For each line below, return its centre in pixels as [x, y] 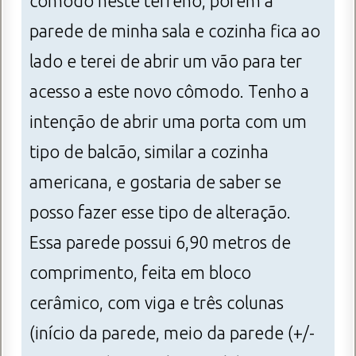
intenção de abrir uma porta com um [168, 122]
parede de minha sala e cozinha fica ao [175, 31]
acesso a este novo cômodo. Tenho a [169, 92]
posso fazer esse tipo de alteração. [160, 213]
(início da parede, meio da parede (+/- [172, 333]
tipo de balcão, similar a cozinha [149, 152]
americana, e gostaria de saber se [155, 182]
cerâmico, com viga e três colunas [157, 303]
